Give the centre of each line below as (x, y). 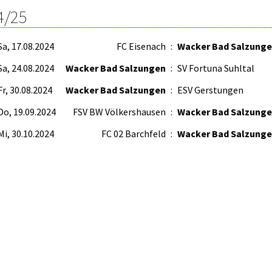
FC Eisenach (141, 46)
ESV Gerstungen (210, 90)
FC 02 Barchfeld (134, 134)
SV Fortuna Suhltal (216, 68)
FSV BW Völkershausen (119, 112)
